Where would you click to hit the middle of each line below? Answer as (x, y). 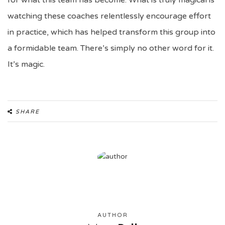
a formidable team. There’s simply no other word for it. (111, 48)
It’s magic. (27, 64)
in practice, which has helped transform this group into (111, 32)
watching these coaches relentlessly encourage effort (109, 16)
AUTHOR (113, 215)
